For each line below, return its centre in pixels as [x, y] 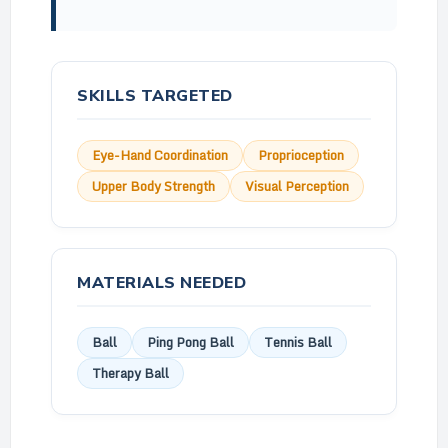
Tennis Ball [298, 342]
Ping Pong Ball [190, 342]
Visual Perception [297, 186]
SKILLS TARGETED [155, 96]
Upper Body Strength [153, 186]
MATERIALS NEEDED [161, 283]
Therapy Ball [130, 373]
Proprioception [301, 155]
